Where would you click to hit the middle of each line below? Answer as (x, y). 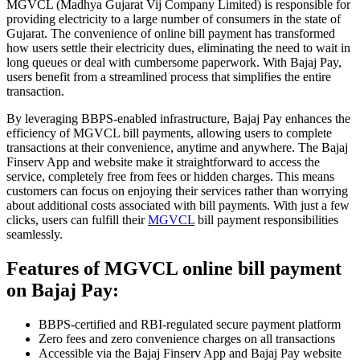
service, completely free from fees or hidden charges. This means (170, 176)
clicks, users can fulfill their (77, 219)
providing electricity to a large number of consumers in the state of (174, 18)
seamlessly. (35, 234)
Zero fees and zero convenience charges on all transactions (187, 338)
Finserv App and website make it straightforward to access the (163, 162)
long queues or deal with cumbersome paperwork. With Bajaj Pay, (174, 62)
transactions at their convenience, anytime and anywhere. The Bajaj (177, 147)
